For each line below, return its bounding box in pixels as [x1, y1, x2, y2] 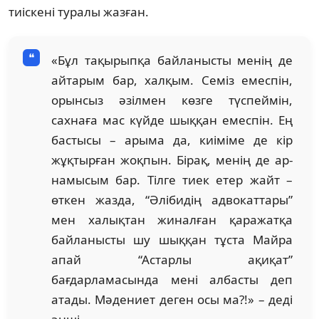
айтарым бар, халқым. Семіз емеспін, [51, 71, 293, 88]
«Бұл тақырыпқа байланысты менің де [51, 51, 293, 68]
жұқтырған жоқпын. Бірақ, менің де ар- [51, 151, 293, 168]
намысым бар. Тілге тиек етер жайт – [51, 171, 293, 188]
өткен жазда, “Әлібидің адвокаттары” [51, 191, 293, 208]
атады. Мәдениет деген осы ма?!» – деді [51, 291, 293, 308]
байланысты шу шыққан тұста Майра [51, 231, 293, 248]
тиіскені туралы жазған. [9, 3, 149, 20]
